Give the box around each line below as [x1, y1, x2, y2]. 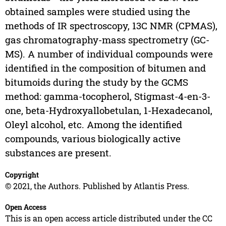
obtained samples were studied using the [5, 5, 190, 18]
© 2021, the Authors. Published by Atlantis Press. [5, 181, 189, 192]
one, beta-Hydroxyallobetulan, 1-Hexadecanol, [5, 104, 212, 117]
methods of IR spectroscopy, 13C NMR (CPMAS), [5, 19, 217, 32]
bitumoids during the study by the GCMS [5, 76, 188, 89]
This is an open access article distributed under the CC [5, 213, 212, 224]
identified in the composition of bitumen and [5, 62, 206, 75]
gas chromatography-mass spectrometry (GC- [5, 33, 209, 46]
